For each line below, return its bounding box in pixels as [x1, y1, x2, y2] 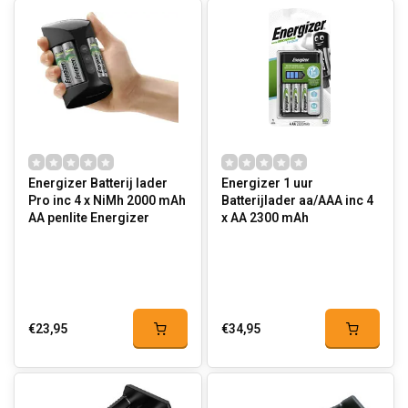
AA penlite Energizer [28, 209, 149, 228]
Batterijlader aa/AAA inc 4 [220, 191, 373, 210]
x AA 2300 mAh [220, 209, 309, 228]
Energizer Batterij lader [28, 174, 168, 193]
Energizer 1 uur [220, 174, 313, 193]
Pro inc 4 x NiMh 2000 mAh [28, 191, 186, 210]
